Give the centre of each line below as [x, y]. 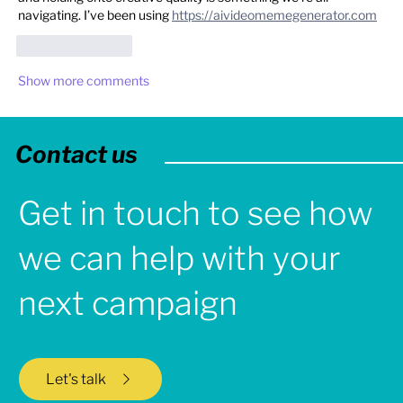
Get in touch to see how [195, 213]
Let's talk [76, 379]
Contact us [77, 154]
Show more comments [84, 81]
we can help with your [179, 258]
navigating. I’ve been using [95, 15]
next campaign [127, 303]
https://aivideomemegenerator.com [274, 15]
